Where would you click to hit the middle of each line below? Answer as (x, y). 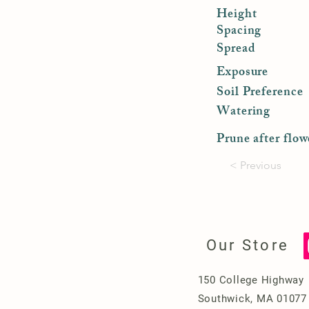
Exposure (243, 73)
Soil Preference (260, 93)
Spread (236, 50)
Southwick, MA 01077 (252, 299)
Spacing (239, 32)
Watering (244, 112)
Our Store (248, 245)
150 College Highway (251, 280)
